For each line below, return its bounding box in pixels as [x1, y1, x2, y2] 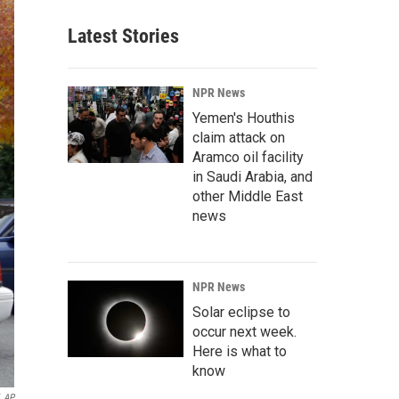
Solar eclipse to [192, 304, 290, 321]
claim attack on [192, 129, 285, 146]
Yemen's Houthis [192, 110, 295, 126]
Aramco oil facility [192, 149, 304, 166]
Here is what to [192, 343, 287, 360]
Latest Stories [68, 25, 179, 47]
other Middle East [192, 188, 303, 205]
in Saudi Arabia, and [192, 168, 313, 185]
